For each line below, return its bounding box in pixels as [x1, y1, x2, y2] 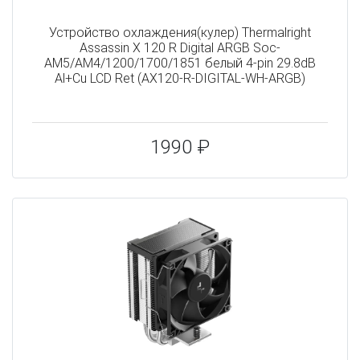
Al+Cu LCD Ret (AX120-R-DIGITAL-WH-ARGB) [55, 70, 305, 86]
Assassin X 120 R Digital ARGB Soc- [80, 39, 280, 55]
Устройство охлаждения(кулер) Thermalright [49, 24, 311, 40]
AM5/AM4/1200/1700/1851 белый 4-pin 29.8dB [44, 55, 316, 71]
